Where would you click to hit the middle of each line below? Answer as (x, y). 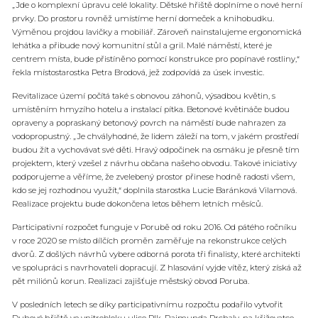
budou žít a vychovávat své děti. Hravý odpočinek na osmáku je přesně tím (156, 150)
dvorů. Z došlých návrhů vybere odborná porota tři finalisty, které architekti (156, 254)
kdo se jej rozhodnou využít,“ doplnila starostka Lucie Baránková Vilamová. (154, 191)
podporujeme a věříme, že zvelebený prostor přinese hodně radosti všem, (153, 177)
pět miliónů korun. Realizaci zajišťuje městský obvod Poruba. (131, 281)
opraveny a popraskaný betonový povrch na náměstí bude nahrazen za (149, 123)
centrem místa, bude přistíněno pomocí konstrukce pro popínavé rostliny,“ (156, 59)
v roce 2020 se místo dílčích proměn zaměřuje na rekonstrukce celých (149, 241)
